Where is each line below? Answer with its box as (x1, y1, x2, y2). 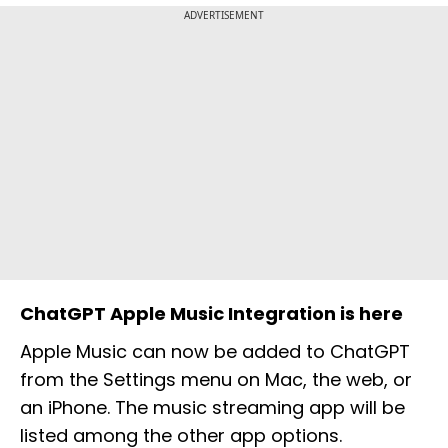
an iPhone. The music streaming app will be (20, 395, 405, 421)
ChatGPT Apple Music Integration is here (20, 301, 403, 327)
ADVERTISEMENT (184, 8, 264, 23)
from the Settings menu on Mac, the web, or (20, 367, 412, 393)
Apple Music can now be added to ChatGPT (20, 339, 410, 365)
